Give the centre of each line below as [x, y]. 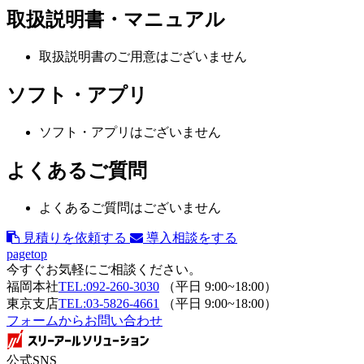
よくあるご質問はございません [130, 207]
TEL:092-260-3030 [109, 286]
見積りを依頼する [75, 237]
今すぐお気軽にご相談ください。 [104, 269]
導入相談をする [192, 237]
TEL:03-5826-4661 [109, 303]
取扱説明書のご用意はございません [143, 57]
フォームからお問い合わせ [84, 320]
